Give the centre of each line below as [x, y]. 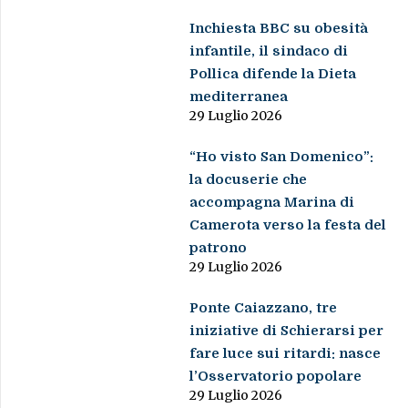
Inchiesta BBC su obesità [279, 29]
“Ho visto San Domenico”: [282, 157]
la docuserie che [249, 180]
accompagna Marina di [272, 203]
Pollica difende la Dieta [273, 74]
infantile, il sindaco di [269, 51]
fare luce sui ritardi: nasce [286, 354]
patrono [219, 248]
